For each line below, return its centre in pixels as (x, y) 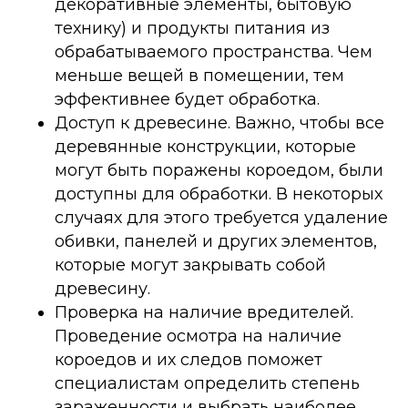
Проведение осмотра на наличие (198, 336)
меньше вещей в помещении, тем (199, 76)
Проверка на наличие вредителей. (204, 312)
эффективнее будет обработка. (187, 99)
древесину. (102, 289)
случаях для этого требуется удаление (221, 218)
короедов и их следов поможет (189, 360)
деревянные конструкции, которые (205, 147)
